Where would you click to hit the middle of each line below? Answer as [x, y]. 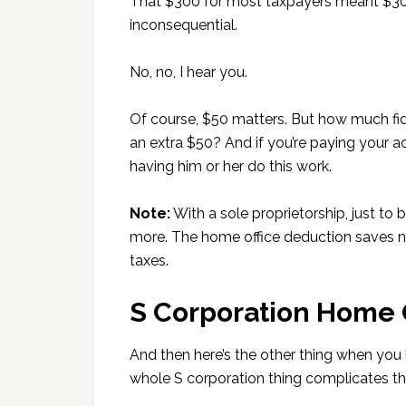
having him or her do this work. [231, 166]
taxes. [149, 261]
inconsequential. [184, 25]
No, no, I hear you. [188, 72]
